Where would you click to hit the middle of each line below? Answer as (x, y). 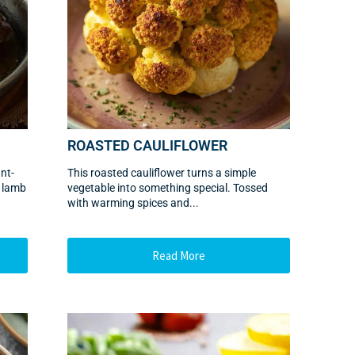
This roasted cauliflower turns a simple (162, 173)
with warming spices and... (134, 203)
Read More (179, 256)
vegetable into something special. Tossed (168, 188)
